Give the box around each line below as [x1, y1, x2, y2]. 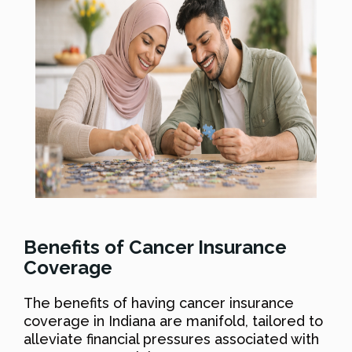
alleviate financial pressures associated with [24, 330, 319, 347]
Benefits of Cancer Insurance [24, 235, 287, 258]
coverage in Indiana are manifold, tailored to [24, 312, 323, 329]
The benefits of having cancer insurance [24, 294, 294, 311]
